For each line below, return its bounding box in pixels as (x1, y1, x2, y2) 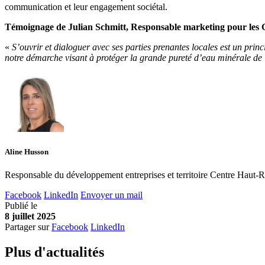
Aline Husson (5, 147, 49, 157)
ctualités (53, 244, 104, 260)
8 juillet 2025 (5, 211, 56, 222)
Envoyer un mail (80, 190, 143, 201)
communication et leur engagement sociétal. (5, 1, 167, 12)
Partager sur (5, 222, 49, 232)
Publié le (5, 201, 37, 211)
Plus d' (5, 244, 46, 260)
